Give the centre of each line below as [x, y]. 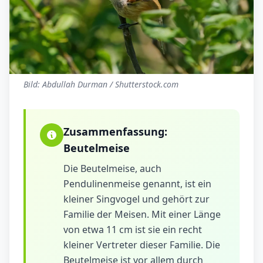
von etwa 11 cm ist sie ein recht [133, 230]
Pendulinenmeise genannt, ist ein [137, 184]
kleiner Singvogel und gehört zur [136, 199]
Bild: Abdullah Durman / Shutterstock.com [101, 85]
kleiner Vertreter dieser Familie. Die [142, 245]
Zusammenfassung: [115, 132]
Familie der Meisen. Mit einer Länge [142, 215]
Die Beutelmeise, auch [112, 169]
